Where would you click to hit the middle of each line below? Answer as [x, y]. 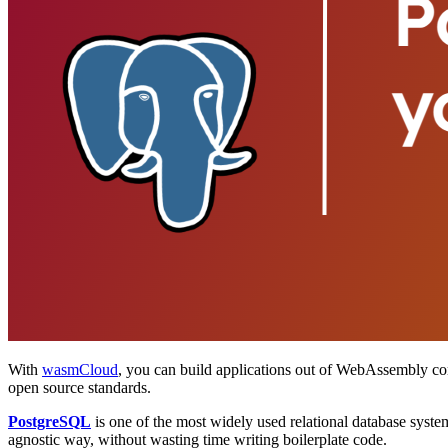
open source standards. [79, 387]
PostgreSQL [49, 421]
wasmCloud [80, 369]
